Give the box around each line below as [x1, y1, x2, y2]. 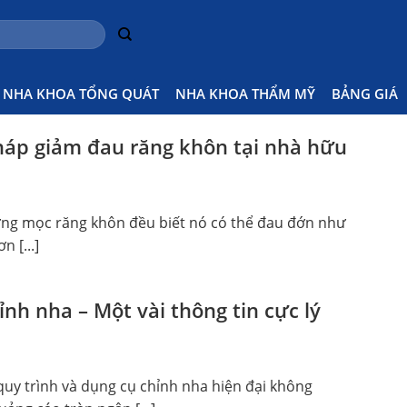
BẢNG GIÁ [332, 84, 398, 103]
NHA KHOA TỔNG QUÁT [3, 84, 159, 103]
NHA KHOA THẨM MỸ [175, 84, 315, 103]
